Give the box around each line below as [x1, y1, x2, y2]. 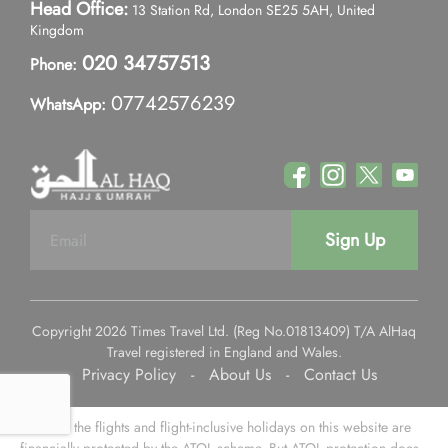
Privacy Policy [81, 363, 176, 386]
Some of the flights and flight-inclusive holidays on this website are [20, 417, 411, 437]
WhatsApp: [30, 93, 106, 116]
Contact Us [303, 363, 377, 386]
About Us [208, 363, 271, 386]
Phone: [30, 53, 77, 76]
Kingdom [30, 20, 84, 40]
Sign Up [324, 227, 385, 253]
